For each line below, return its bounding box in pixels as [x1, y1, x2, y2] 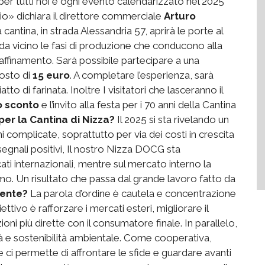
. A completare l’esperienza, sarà [70, 69, 214, 81]
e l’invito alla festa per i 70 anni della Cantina [39, 98, 236, 111]
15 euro [33, 69, 70, 81]
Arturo [164, 9, 196, 22]
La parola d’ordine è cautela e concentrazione [28, 187, 236, 199]
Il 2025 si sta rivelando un [115, 113, 229, 125]
